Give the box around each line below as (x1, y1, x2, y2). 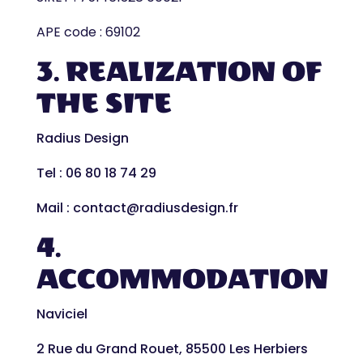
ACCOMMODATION (36, 263, 328, 296)
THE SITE (36, 87, 172, 120)
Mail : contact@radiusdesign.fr (36, 199, 238, 217)
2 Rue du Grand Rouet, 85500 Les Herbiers (36, 340, 308, 358)
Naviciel (36, 305, 88, 323)
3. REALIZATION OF (36, 55, 322, 88)
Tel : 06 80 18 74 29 (36, 164, 156, 182)
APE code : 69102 (36, 23, 140, 41)
